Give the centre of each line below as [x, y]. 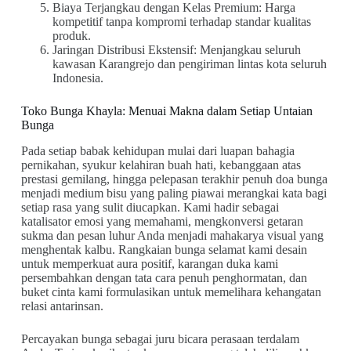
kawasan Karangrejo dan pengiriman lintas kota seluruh [189, 64]
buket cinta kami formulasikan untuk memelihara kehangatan [171, 292]
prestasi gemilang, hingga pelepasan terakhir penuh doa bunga [174, 179]
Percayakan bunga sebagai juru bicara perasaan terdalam [160, 339]
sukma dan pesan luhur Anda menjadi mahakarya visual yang [172, 235]
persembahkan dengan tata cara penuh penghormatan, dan [164, 278]
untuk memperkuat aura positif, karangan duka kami [149, 264]
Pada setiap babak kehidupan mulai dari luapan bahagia [157, 151]
